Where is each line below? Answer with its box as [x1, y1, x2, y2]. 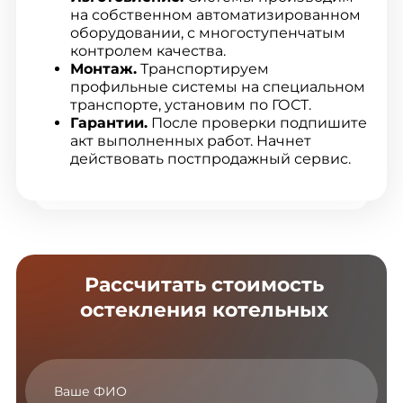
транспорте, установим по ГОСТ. [69, 95, 311, 113]
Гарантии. [69, 113, 148, 131]
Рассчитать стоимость [84, 272, 324, 297]
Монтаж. [69, 59, 137, 77]
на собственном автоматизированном [69, 5, 361, 23]
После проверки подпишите [147, 113, 367, 131]
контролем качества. [69, 41, 226, 59]
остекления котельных [79, 297, 328, 322]
